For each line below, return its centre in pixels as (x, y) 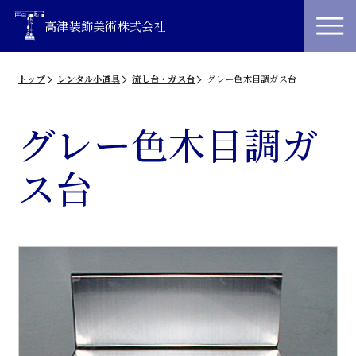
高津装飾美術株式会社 (105, 25)
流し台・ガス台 (164, 79)
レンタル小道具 (89, 79)
